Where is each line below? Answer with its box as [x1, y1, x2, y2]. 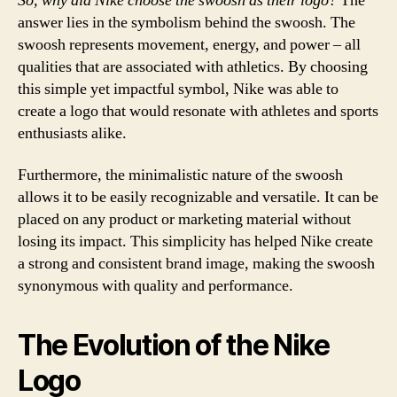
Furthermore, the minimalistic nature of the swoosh [18, 165, 343, 185]
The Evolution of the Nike [18, 328, 330, 362]
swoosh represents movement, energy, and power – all [18, 34, 361, 55]
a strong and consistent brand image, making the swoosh [18, 253, 375, 274]
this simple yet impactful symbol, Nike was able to [18, 78, 339, 99]
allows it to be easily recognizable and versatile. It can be [18, 187, 378, 207]
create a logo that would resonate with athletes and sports [18, 100, 378, 121]
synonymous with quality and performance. [18, 276, 293, 296]
